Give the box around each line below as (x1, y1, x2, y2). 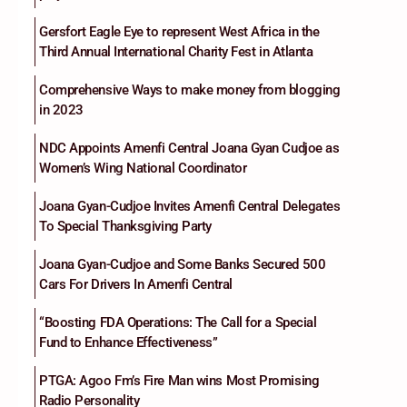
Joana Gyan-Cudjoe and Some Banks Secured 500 (39, 256, 326, 273)
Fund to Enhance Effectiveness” (39, 334, 218, 352)
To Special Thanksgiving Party (39, 218, 212, 235)
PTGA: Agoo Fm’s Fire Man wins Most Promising (39, 372, 320, 390)
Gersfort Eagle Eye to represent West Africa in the (39, 24, 320, 41)
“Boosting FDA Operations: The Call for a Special (39, 314, 317, 332)
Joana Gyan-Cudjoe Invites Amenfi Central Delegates (39, 198, 341, 215)
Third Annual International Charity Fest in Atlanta (39, 44, 313, 61)
